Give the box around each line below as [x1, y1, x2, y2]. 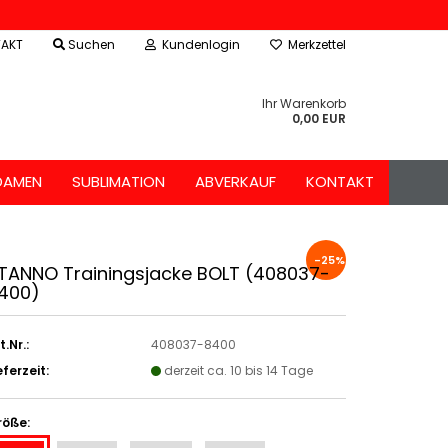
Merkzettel [282, 36, 346, 53]
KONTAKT [306, 171, 374, 192]
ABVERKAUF [195, 171, 276, 192]
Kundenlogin [156, 36, 240, 53]
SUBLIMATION [72, 171, 165, 192]
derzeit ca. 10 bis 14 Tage [164, 361, 313, 379]
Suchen [65, 36, 115, 53]
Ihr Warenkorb [262, 95, 346, 112]
